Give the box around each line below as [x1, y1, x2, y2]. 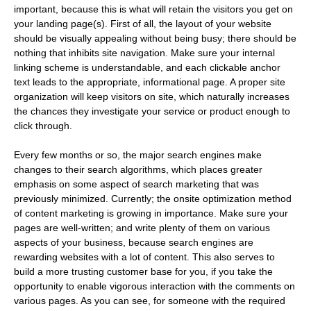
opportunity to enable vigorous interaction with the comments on [14, 280, 295, 292]
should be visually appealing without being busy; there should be [14, 33, 296, 44]
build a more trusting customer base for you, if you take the [14, 266, 273, 278]
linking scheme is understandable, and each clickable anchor [14, 62, 280, 74]
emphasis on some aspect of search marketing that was [14, 178, 259, 190]
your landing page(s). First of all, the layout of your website [14, 18, 271, 30]
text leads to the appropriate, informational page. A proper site [14, 76, 285, 88]
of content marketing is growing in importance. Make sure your [14, 208, 288, 219]
